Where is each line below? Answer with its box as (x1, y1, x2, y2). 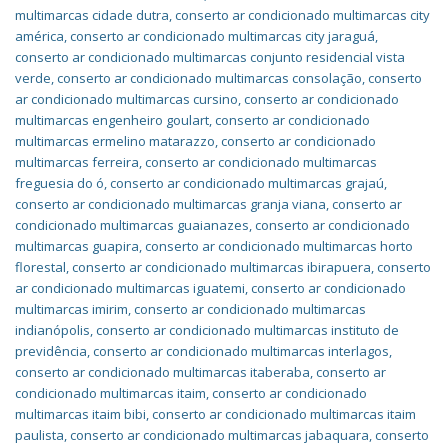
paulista (15, 426, 64, 444)
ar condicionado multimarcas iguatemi (15, 279, 245, 297)
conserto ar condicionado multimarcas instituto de (96, 321, 399, 339)
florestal (15, 258, 66, 276)
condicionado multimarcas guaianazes (15, 216, 249, 234)
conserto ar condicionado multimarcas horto (145, 237, 413, 255)
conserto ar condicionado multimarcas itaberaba (15, 363, 310, 381)
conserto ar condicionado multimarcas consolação (57, 69, 362, 87)
